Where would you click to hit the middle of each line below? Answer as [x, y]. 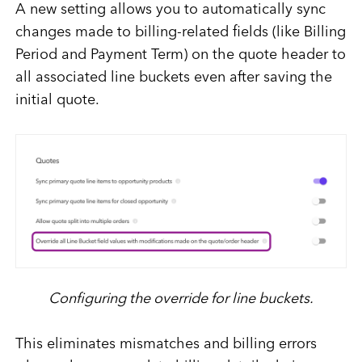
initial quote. [57, 101]
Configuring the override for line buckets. [181, 299]
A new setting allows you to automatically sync [170, 10]
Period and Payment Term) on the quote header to [180, 55]
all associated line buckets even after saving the [173, 78]
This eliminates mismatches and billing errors [166, 345]
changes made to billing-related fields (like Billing [180, 33]
